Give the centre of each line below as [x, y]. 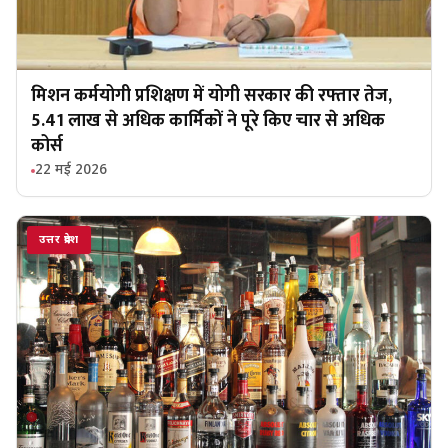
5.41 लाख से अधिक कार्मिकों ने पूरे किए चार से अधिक [208, 121]
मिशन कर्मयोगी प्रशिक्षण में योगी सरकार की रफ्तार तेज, [211, 96]
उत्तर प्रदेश [59, 240]
